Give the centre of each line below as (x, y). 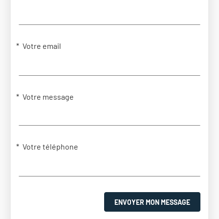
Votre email (42, 46)
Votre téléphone (51, 147)
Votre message (48, 97)
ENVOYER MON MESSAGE (152, 202)
